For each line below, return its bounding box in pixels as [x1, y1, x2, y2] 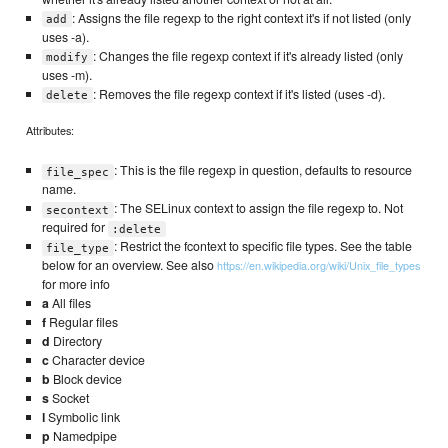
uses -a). [41, 27, 89, 46]
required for [41, 218, 108, 237]
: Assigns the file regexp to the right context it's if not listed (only [71, 8, 411, 27]
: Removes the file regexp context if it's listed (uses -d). [92, 84, 385, 103]
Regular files [45, 313, 118, 332]
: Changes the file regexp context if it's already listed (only [92, 46, 403, 65]
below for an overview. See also [41, 256, 217, 275]
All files [48, 294, 91, 313]
